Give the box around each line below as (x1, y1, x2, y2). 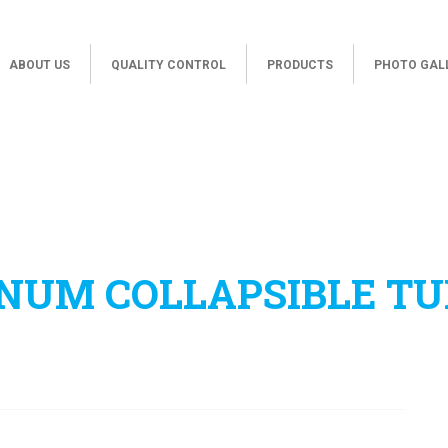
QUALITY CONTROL (111, 58, 226, 72)
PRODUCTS (267, 58, 333, 72)
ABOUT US (9, 58, 70, 72)
